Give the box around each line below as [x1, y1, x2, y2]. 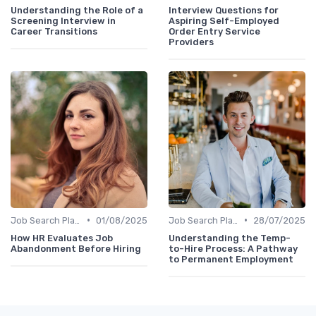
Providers [169, 36, 214, 47]
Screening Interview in [11, 15, 116, 26]
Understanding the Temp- [169, 232, 291, 243]
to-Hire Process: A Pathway [169, 243, 298, 254]
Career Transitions [11, 25, 97, 37]
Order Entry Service [169, 25, 260, 37]
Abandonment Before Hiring [11, 243, 141, 254]
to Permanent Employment [169, 253, 293, 265]
